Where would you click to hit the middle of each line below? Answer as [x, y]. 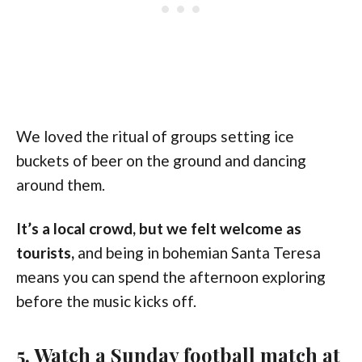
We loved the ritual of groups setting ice [155, 136]
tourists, [47, 252]
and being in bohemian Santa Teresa [199, 252]
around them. [61, 184]
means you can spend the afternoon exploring [171, 276]
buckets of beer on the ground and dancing [161, 160]
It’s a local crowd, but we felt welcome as [159, 228]
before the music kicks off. [106, 301]
